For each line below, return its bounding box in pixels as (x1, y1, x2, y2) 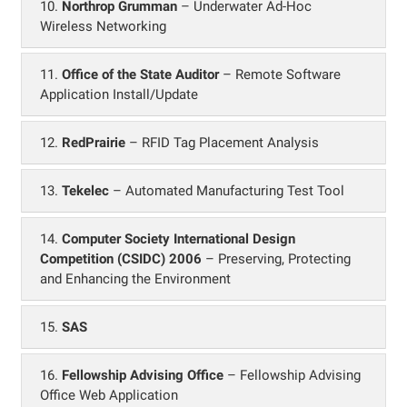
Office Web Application (40, 386, 178, 403)
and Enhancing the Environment (40, 270, 231, 287)
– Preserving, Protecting (202, 250, 351, 267)
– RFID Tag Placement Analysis (125, 134, 319, 151)
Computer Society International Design (62, 230, 295, 247)
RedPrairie (62, 134, 125, 151)
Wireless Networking (40, 17, 166, 35)
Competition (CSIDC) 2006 (40, 250, 202, 267)
